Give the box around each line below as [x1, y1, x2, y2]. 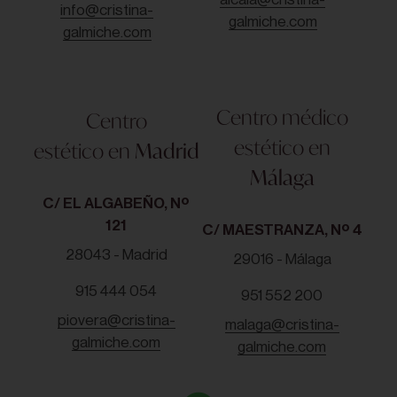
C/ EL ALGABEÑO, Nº [43, 196, 191, 211]
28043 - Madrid [65, 247, 167, 262]
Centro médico [215, 103, 348, 130]
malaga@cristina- [224, 316, 339, 332]
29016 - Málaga [232, 251, 331, 267]
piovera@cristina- [57, 313, 175, 328]
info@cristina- [60, 3, 154, 18]
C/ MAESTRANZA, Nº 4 [201, 222, 362, 237]
